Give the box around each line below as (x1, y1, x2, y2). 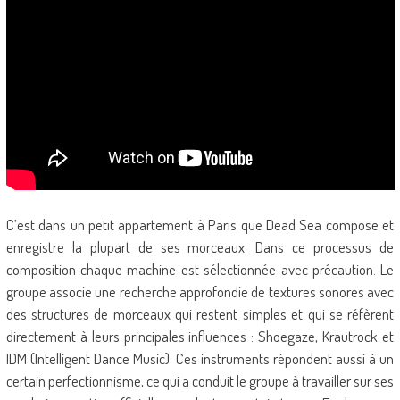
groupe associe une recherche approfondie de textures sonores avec (5, 282, 395, 301)
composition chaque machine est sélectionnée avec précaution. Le (5, 260, 395, 279)
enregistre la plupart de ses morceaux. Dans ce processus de (5, 237, 395, 256)
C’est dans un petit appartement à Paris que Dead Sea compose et (5, 215, 395, 234)
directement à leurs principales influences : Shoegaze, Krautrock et (5, 327, 395, 346)
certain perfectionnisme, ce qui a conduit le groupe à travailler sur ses (5, 371, 395, 390)
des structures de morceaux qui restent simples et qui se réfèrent (5, 304, 395, 323)
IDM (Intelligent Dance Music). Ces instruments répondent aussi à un (5, 349, 395, 368)
